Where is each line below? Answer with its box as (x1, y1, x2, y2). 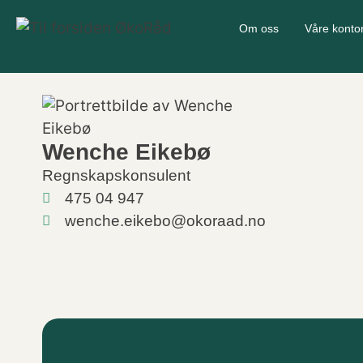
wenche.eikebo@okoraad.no (65, 211, 267, 229)
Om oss (238, 22, 279, 35)
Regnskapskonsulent (42, 166, 190, 184)
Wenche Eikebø (42, 139, 211, 164)
